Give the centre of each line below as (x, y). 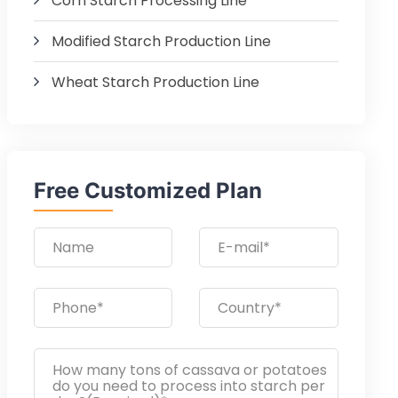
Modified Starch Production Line (161, 41)
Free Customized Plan (147, 191)
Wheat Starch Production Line (155, 82)
